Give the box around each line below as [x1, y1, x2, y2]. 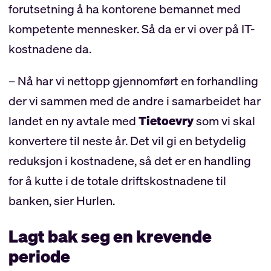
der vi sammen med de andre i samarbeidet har [8, 92, 261, 109]
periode [8, 244, 70, 267]
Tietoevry [138, 112, 194, 129]
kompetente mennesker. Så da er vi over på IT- [8, 20, 255, 37]
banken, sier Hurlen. [8, 192, 115, 209]
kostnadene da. [8, 40, 91, 57]
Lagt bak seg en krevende [8, 224, 212, 247]
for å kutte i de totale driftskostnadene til [8, 172, 226, 189]
